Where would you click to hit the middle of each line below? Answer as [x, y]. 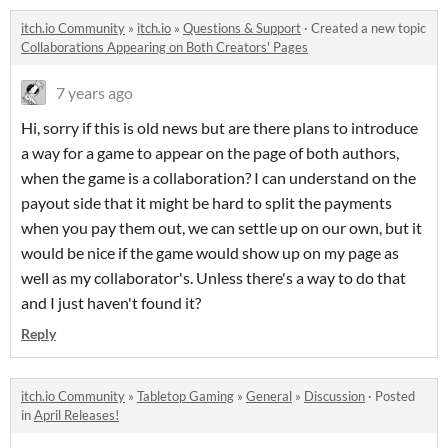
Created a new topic [368, 28]
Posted [395, 396]
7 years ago [94, 93]
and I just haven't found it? [111, 303]
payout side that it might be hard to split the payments [206, 203]
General [269, 396]
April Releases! [76, 415]
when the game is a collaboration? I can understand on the [218, 178]
